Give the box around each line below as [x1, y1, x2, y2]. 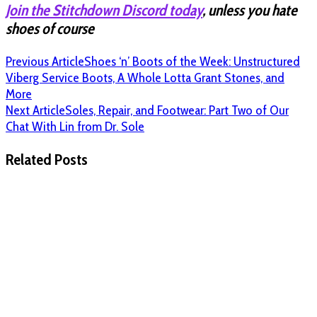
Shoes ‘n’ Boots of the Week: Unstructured [84, 53, 300, 70]
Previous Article [6, 53, 84, 70]
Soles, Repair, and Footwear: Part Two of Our [65, 102, 289, 119]
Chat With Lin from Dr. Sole [6, 118, 144, 135]
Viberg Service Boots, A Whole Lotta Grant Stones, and [6, 69, 284, 86]
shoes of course [6, 19, 94, 38]
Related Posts [6, 150, 88, 169]
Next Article [6, 102, 65, 119]
